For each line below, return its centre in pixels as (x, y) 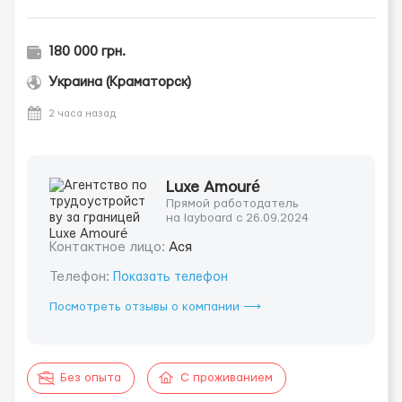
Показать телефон (170, 277)
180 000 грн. (87, 52)
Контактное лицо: (109, 247)
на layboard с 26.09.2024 (237, 218)
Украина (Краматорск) (120, 82)
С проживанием (227, 378)
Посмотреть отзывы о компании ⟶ (155, 307)
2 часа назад (83, 114)
